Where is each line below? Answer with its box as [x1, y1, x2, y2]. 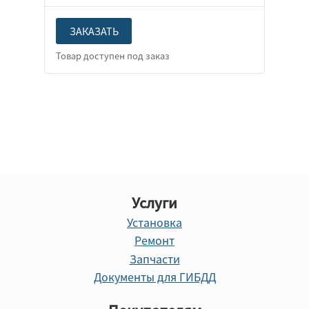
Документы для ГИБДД [93, 268, 216, 286]
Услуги [132, 192, 177, 212]
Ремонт [134, 232, 175, 249]
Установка [127, 213, 182, 230]
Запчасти [129, 250, 180, 267]
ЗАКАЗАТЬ [69, 23, 119, 39]
